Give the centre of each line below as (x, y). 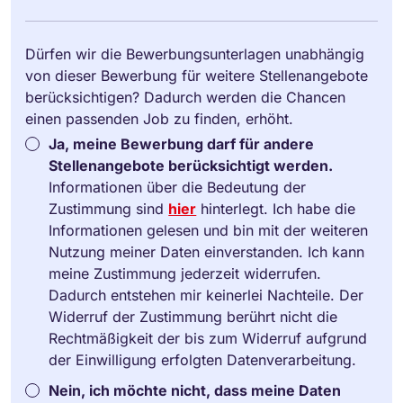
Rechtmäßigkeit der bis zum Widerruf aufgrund (208, 338)
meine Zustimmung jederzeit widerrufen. (185, 273)
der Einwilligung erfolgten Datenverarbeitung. (203, 359)
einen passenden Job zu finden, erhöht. (159, 118)
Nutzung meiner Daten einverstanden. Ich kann (207, 251)
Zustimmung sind (109, 208)
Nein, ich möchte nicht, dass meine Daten (195, 390)
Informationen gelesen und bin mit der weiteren (209, 230)
